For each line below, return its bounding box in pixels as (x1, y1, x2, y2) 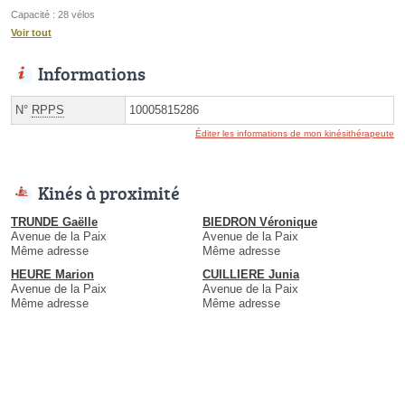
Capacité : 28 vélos (11, 9, 95, 21)
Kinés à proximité (38, 180, 180, 206)
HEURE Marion (11, 268, 94, 282)
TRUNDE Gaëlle (11, 215, 98, 230)
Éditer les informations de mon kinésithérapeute (195, 128, 394, 139)
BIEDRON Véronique (202, 215, 317, 230)
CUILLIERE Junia (202, 268, 299, 282)
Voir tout (11, 27, 52, 39)
